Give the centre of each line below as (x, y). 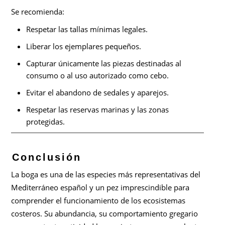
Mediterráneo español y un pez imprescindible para (100, 188)
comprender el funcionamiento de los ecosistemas (98, 201)
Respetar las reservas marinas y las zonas (98, 110)
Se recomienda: (38, 12)
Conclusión (47, 157)
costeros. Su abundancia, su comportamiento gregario (105, 214)
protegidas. (46, 122)
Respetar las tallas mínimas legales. (87, 29)
